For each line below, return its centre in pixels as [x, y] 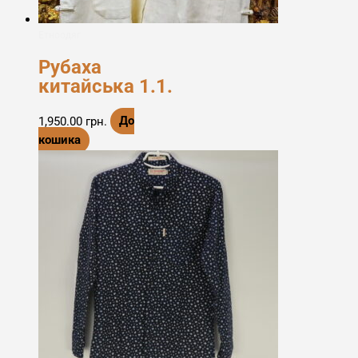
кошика [60, 140]
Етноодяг [60, 35]
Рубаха [70, 67]
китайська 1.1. [105, 86]
